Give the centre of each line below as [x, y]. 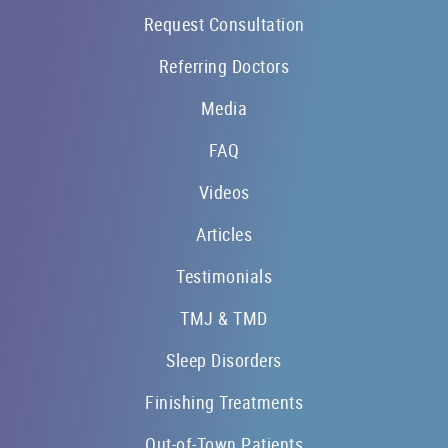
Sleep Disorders [224, 360]
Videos [224, 192]
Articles [224, 234]
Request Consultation [224, 24]
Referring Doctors [224, 66]
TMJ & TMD [224, 318]
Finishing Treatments [224, 402]
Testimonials [224, 276]
